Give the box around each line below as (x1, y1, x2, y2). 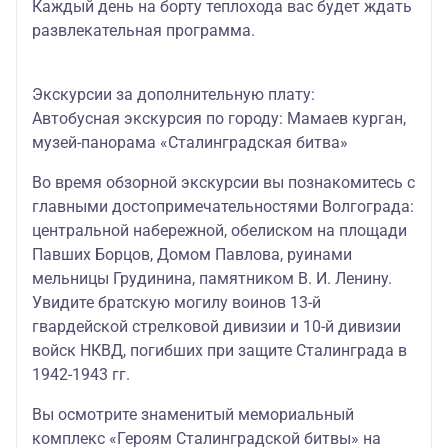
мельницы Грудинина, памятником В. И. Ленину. (32, 269, 392, 288)
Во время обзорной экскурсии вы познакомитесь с (32, 173, 415, 192)
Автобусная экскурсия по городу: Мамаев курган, (32, 109, 406, 128)
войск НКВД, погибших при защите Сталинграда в (32, 341, 407, 360)
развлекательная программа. (32, 21, 255, 40)
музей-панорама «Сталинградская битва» (32, 133, 348, 152)
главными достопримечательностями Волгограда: (32, 197, 414, 216)
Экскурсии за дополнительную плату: (32, 85, 315, 104)
